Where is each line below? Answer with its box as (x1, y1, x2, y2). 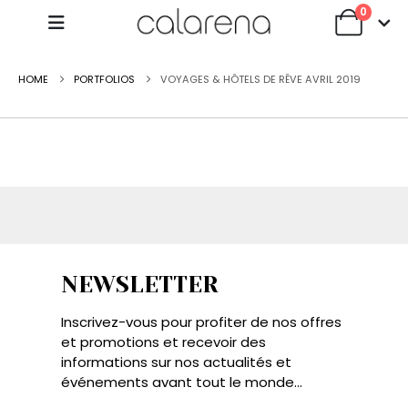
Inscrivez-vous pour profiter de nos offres (61, 312, 342, 332)
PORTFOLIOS (74, 72, 135, 87)
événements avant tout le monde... (61, 372, 302, 393)
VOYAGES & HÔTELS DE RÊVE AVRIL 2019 (160, 72, 361, 87)
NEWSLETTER (61, 271, 219, 299)
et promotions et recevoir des (61, 332, 266, 352)
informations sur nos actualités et (61, 352, 291, 372)
